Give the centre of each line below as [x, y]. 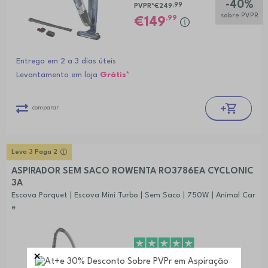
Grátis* [115, 75]
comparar [45, 107]
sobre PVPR [239, 16]
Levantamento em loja [58, 75]
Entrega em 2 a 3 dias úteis [66, 61]
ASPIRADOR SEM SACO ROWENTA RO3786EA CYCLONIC [132, 171]
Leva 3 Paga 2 [34, 152]
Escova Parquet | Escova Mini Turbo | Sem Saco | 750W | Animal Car [133, 195]
